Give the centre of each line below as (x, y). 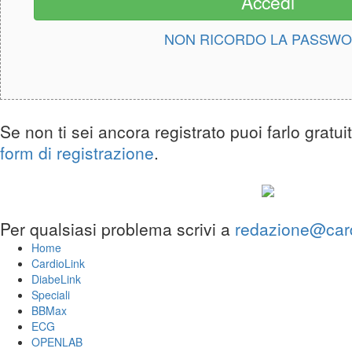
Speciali (51, 295)
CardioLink (58, 264)
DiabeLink (56, 279)
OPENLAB (57, 342)
